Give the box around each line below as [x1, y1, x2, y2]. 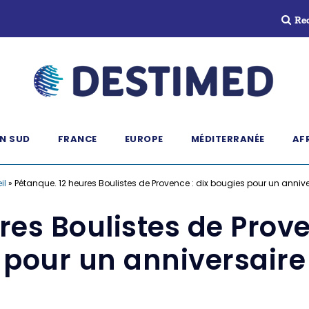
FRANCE [57, 132, 97, 146]
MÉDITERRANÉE [190, 132, 265, 146]
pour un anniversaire [3, 241, 306, 279]
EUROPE [124, 132, 163, 146]
